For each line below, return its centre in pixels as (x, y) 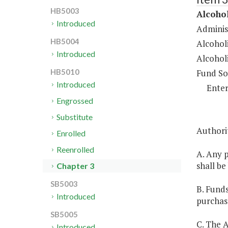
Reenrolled (76, 150)
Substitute (75, 117)
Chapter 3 (76, 166)
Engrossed (75, 101)
